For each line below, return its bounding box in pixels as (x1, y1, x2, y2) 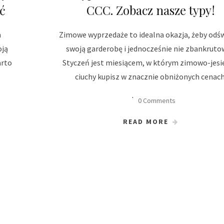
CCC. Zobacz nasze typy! (86, 1, 215, 18)
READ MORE (123, 116, 168, 126)
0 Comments (137, 95, 175, 105)
